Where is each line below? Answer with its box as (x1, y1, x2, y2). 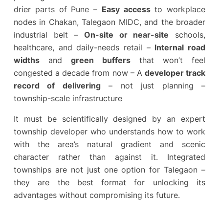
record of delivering (14, 80, 101, 90)
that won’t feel (131, 55, 205, 65)
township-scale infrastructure (14, 93, 122, 103)
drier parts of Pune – (14, 4, 102, 14)
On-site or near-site (84, 29, 169, 40)
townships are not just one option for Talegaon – (14, 164, 205, 175)
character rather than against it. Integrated (14, 152, 205, 162)
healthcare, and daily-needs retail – (14, 42, 155, 52)
